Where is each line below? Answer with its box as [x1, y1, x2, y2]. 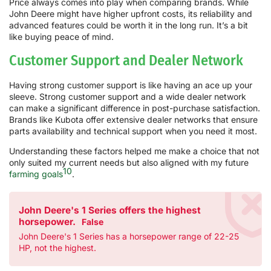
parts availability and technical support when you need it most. [9, 125, 257, 136]
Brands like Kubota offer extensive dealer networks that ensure [9, 114, 258, 125]
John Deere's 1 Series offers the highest [19, 204, 201, 217]
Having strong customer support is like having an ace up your [9, 79, 252, 90]
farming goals [9, 169, 63, 180]
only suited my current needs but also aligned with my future [9, 157, 249, 168]
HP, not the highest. [19, 243, 96, 253]
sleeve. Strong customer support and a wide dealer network [9, 91, 246, 102]
